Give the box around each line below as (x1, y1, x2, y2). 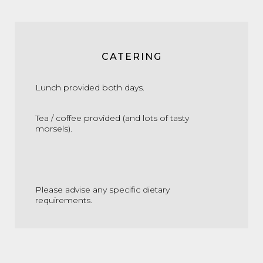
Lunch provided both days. (35, 82, 144, 93)
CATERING (101, 51, 162, 62)
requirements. (35, 195, 92, 205)
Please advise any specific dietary (35, 184, 170, 195)
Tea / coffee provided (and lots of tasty (35, 113, 189, 123)
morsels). (35, 123, 72, 134)
